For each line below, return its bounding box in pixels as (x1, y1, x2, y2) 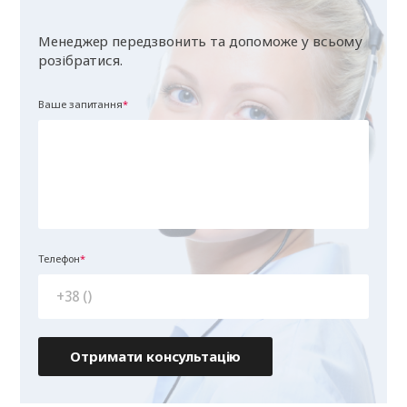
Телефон (38, 252, 80, 265)
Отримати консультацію (70, 347, 242, 365)
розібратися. (38, 51, 123, 69)
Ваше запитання (38, 97, 123, 111)
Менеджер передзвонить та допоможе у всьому (38, 32, 363, 50)
